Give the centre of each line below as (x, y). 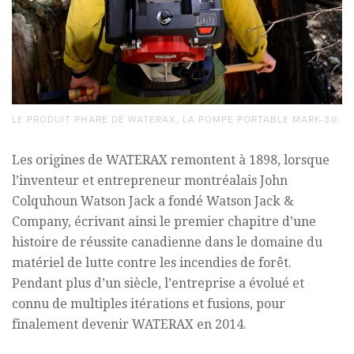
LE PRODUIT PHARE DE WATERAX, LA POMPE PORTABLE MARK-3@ (175, 120)
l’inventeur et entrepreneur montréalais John (150, 181)
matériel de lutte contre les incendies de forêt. (152, 263)
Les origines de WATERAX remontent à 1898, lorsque (171, 160)
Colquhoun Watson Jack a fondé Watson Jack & (153, 201)
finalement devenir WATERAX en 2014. (129, 325)
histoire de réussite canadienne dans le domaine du (167, 243)
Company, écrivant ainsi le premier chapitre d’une (164, 222)
